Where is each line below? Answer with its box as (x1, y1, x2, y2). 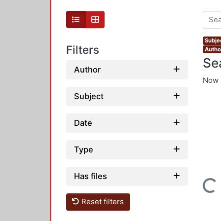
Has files (74, 171, 107, 181)
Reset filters (79, 197, 124, 207)
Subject (74, 91, 104, 101)
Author (74, 64, 101, 74)
